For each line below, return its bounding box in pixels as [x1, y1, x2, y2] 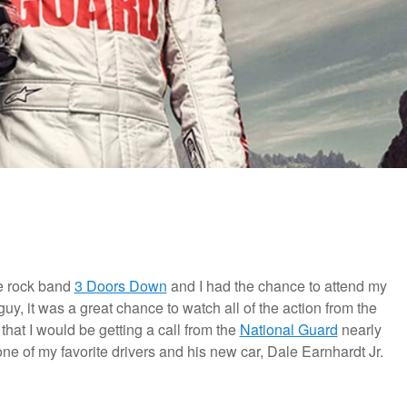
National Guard [239, 319, 338, 341]
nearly [337, 319, 382, 341]
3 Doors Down [74, 275, 167, 297]
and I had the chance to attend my [166, 275, 387, 297]
